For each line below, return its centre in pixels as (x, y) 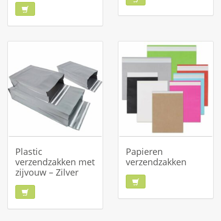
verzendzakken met (55, 162)
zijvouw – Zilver (47, 172)
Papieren (144, 151)
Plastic (29, 151)
